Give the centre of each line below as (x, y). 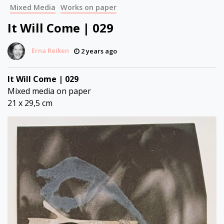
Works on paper (88, 7)
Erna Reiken (50, 50)
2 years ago (98, 51)
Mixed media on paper (49, 91)
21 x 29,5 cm (30, 103)
